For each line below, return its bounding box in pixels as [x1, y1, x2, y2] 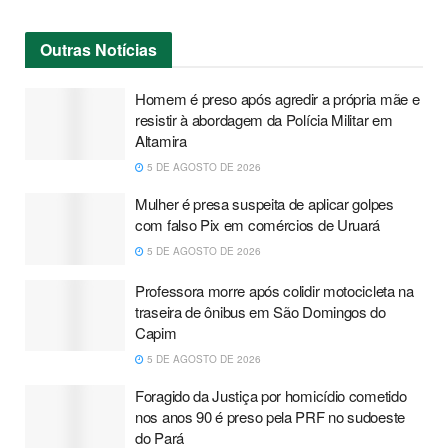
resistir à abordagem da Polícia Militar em [135, 109, 393, 131]
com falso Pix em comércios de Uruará [135, 214, 381, 236]
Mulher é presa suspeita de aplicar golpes [135, 193, 394, 215]
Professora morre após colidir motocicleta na [135, 279, 414, 301]
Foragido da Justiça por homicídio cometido [135, 384, 407, 406]
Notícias [91, 38, 157, 62]
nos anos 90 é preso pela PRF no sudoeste [135, 405, 405, 427]
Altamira [135, 130, 187, 152]
